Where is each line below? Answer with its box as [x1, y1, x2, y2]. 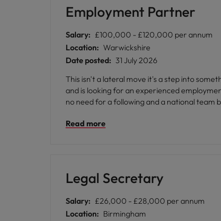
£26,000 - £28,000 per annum [95, 196, 205, 206]
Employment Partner [66, 3, 195, 20]
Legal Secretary [66, 169, 164, 186]
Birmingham [103, 209, 146, 219]
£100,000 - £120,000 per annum [95, 30, 213, 39]
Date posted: [66, 55, 111, 65]
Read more [66, 118, 106, 128]
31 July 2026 [115, 55, 157, 65]
